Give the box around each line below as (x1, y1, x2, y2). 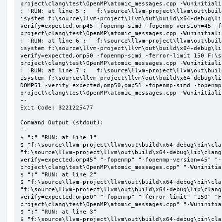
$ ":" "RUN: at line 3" (20, 208, 97, 215)
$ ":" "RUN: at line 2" (20, 171, 97, 178)
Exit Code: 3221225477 (20, 104, 93, 111)
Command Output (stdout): (20, 119, 104, 126)
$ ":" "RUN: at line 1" (20, 134, 97, 141)
